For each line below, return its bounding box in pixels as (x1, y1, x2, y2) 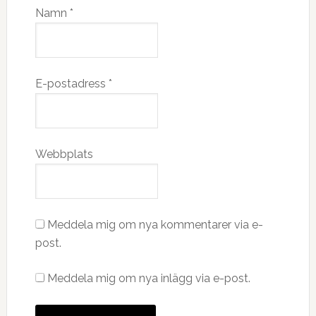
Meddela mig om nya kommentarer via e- (47, 218, 263, 232)
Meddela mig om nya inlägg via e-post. (47, 272, 250, 286)
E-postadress (35, 77, 109, 91)
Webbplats (35, 147, 93, 162)
